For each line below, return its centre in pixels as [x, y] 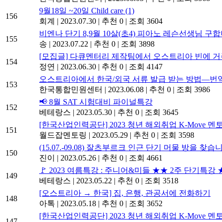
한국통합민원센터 [71, 90]
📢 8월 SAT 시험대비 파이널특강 [96, 102]
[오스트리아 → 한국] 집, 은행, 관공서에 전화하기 [125, 193]
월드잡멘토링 [63, 135]
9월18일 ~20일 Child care [82, 11]
